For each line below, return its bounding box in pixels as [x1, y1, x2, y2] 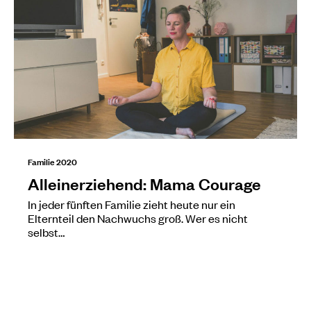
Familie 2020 [28, 153, 77, 168]
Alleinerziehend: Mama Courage [28, 172, 261, 194]
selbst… [28, 224, 65, 239]
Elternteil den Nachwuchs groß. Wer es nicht [28, 210, 248, 226]
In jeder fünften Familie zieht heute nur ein [28, 196, 235, 212]
